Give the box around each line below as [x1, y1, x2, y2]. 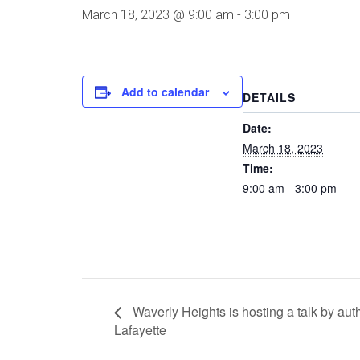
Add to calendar [121, 84, 209, 100]
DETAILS [243, 89, 296, 105]
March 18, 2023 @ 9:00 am [82, 7, 234, 22]
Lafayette [114, 321, 166, 340]
